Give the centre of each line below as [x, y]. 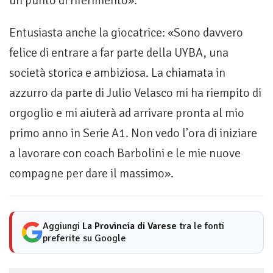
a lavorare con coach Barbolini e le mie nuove [125, 154]
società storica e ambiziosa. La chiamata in [117, 73]
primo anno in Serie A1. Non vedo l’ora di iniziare [133, 133]
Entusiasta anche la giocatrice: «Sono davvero [126, 33]
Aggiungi [62, 226]
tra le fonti [200, 226]
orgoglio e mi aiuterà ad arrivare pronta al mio [127, 113]
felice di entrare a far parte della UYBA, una [119, 53]
